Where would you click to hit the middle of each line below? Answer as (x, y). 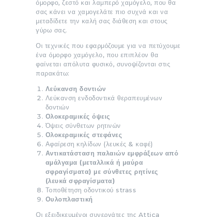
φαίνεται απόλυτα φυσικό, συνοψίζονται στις (103, 64)
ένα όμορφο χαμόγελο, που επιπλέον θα (97, 54)
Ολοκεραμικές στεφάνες (84, 134)
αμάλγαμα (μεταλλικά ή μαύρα (94, 162)
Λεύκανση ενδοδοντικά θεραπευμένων (104, 98)
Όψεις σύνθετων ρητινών (83, 125)
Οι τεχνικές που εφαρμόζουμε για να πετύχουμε (108, 45)
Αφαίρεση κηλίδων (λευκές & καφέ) (99, 144)
